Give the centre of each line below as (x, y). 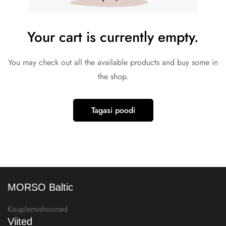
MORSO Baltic (40, 187)
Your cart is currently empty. (113, 37)
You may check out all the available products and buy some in (113, 63)
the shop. (113, 77)
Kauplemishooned (38, 209)
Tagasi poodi (113, 110)
